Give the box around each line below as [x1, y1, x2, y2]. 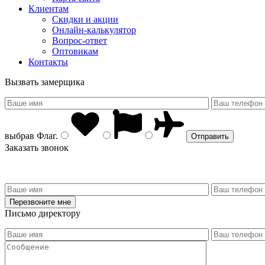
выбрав [5, 130, 34, 141]
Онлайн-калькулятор [52, 24, 136, 35]
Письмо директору [5, 208, 80, 218]
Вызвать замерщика [5, 76, 85, 87]
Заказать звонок [5, 142, 69, 153]
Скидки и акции [52, 14, 118, 24]
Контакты [28, 56, 68, 67]
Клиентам [28, 3, 69, 14]
